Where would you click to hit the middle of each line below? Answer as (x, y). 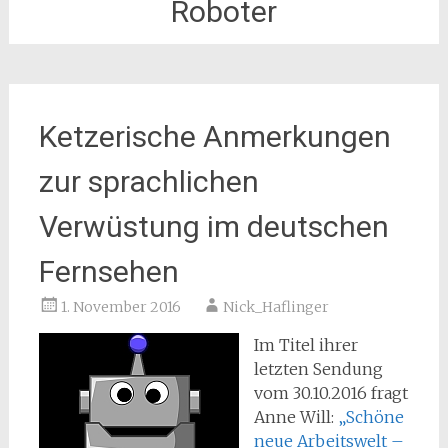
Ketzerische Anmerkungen (214, 136)
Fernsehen (108, 271)
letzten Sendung (318, 369)
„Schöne (370, 417)
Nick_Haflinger (275, 307)
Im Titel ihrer (305, 345)
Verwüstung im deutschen (213, 226)
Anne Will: (295, 417)
